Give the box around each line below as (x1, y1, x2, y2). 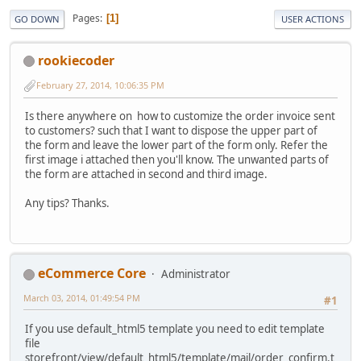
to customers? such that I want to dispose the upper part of (25, 123, 317, 139)
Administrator (161, 267, 230, 282)
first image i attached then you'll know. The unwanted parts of (25, 152, 329, 168)
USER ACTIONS (281, 12, 344, 25)
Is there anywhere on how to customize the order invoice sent (25, 109, 335, 124)
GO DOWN (15, 12, 60, 25)
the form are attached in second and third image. (25, 167, 268, 182)
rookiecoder (38, 51, 114, 69)
